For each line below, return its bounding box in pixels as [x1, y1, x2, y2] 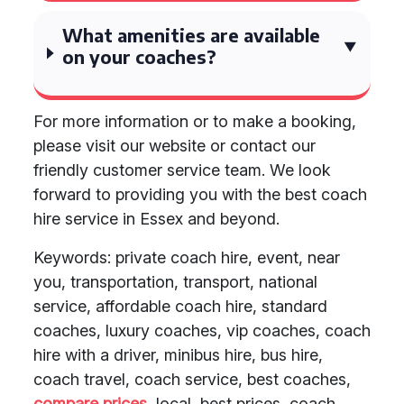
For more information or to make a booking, [33, 112, 356, 131]
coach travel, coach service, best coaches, [33, 370, 351, 389]
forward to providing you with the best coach [33, 185, 367, 204]
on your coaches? [61, 45, 216, 68]
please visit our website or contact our [33, 136, 316, 155]
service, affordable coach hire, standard [33, 297, 327, 316]
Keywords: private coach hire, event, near [33, 248, 340, 267]
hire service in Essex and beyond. [33, 209, 280, 228]
